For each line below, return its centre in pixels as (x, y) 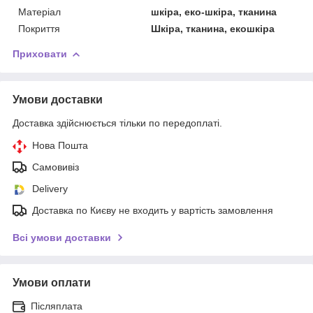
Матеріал (39, 12)
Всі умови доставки (62, 237)
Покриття (39, 28)
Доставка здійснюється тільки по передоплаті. (117, 123)
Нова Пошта (60, 145)
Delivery (50, 188)
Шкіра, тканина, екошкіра (213, 28)
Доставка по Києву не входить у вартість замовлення (153, 210)
